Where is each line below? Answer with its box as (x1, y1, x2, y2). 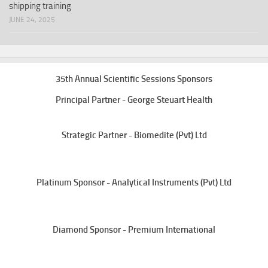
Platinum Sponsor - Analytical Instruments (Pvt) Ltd (36, 176, 232, 188)
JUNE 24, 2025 (9, 15, 55, 24)
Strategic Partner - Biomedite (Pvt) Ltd (61, 129, 207, 141)
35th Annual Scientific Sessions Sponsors (56, 73, 212, 84)
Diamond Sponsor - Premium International (53, 224, 215, 235)
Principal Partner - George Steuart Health (56, 94, 212, 105)
